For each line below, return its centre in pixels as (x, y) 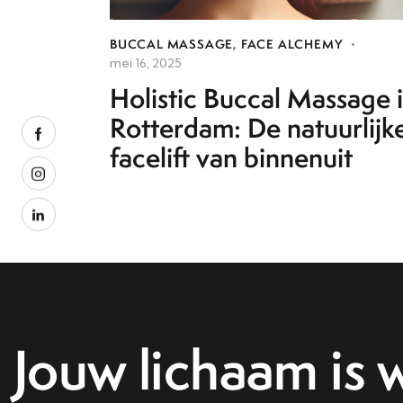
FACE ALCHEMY (291, 44)
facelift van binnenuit (231, 157)
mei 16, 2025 (146, 63)
